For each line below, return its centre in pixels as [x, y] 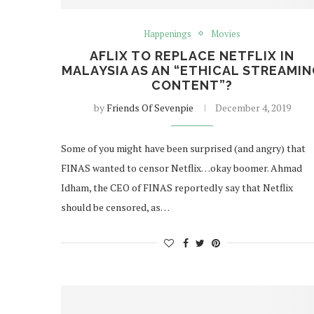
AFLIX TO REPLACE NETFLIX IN [192, 55]
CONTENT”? [192, 85]
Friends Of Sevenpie [150, 107]
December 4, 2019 [253, 107]
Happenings [168, 33]
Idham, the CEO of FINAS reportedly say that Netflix [177, 187]
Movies [226, 33]
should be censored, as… [115, 207]
